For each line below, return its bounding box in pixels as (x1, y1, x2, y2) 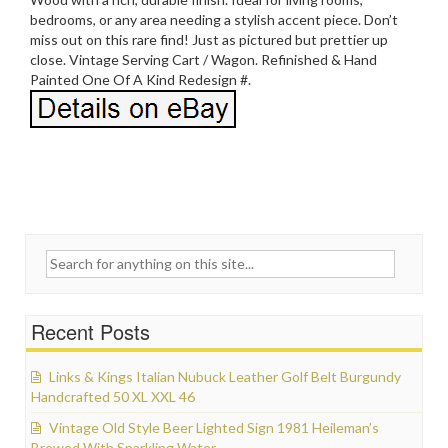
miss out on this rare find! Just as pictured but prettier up (30, 30, 388, 48)
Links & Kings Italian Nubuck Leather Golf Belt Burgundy (49, 367, 401, 385)
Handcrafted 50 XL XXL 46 (31, 387, 195, 405)
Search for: (16, 250, 88, 268)
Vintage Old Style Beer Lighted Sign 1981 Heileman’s (49, 418, 379, 436)
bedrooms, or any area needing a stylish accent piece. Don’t (30, 10, 398, 28)
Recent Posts (31, 316, 150, 346)
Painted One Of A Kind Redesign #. (30, 70, 251, 88)
